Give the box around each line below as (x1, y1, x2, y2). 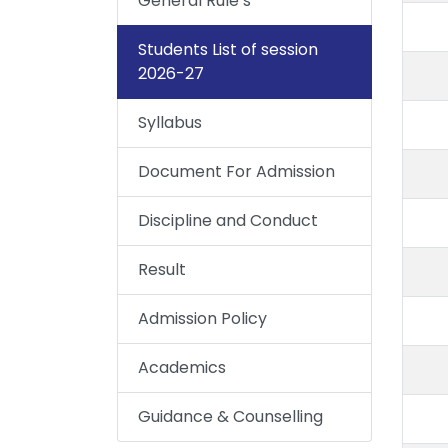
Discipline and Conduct (138, 209, 318, 233)
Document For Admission (138, 160, 335, 184)
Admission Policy (138, 307, 267, 331)
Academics (138, 356, 226, 380)
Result (138, 258, 186, 282)
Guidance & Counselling (138, 405, 323, 429)
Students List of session (138, 38, 318, 62)
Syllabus (138, 111, 202, 135)
